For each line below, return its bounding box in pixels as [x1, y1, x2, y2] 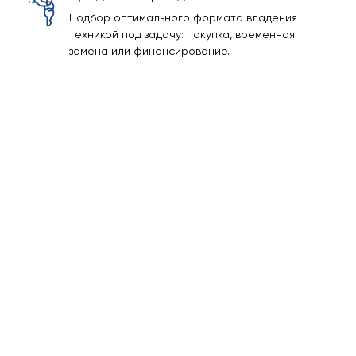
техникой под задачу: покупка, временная [68, 28, 295, 41]
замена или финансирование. [68, 44, 230, 57]
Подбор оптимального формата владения [68, 11, 297, 24]
